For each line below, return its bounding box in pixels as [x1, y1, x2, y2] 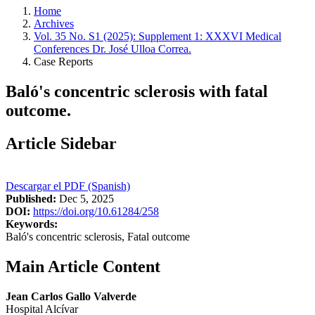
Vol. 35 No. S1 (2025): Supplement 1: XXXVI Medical [34, 30, 281, 42]
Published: [6, 192, 56, 205]
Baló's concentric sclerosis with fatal [6, 82, 268, 101]
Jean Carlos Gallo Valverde [6, 290, 136, 302]
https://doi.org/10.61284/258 [33, 205, 159, 217]
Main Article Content [6, 257, 160, 276]
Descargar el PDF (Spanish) [6, 179, 130, 192]
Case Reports [34, 56, 93, 67]
